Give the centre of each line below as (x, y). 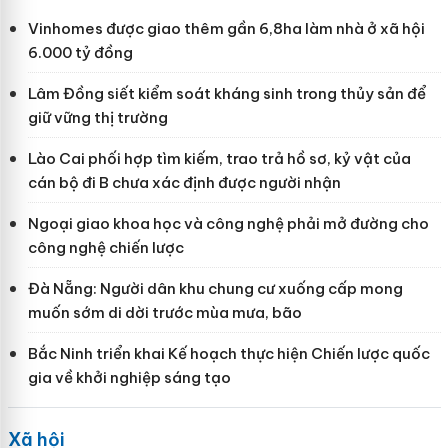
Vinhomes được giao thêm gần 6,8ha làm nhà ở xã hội (226, 29)
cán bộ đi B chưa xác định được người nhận (184, 183)
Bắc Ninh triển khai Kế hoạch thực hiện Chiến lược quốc (228, 354)
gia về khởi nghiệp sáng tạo (129, 378)
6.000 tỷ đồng (80, 53)
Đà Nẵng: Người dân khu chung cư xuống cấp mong (215, 289)
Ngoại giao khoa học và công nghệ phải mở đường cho (228, 224)
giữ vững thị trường (97, 118)
